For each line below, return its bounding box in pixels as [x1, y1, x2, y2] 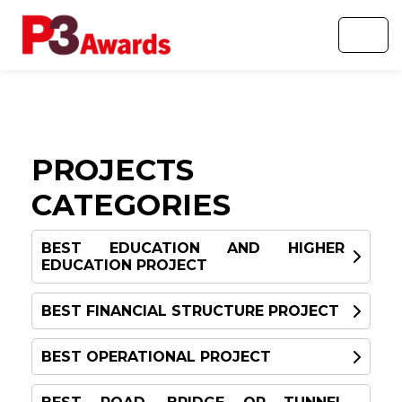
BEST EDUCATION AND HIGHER [41, 240, 345, 257]
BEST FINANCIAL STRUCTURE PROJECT [41, 302, 339, 319]
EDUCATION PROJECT [41, 257, 207, 274]
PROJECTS [31, 152, 194, 188]
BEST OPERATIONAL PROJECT [41, 348, 271, 365]
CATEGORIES [31, 187, 231, 223]
